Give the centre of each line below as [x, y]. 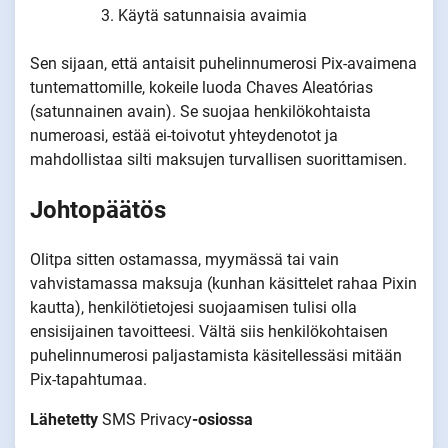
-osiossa [222, 420]
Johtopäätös [98, 210]
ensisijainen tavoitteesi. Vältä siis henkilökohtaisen [209, 332]
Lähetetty [66, 420]
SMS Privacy [147, 420]
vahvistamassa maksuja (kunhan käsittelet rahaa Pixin [223, 284]
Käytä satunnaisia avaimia [214, 16]
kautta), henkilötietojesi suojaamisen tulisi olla [193, 308]
